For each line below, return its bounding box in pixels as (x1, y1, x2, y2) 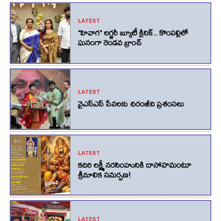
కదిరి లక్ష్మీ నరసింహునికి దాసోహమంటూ (77, 157, 191, 173)
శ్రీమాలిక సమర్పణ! (77, 167, 131, 183)
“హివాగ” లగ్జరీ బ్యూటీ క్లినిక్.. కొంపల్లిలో (77, 25, 188, 41)
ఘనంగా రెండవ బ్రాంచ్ (77, 35, 142, 51)
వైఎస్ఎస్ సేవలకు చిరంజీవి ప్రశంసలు (77, 96, 184, 112)
